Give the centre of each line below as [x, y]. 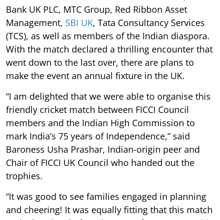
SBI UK [79, 22]
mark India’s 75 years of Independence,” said [98, 136]
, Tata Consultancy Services [149, 22]
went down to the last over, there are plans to [100, 62]
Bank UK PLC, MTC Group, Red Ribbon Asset [96, 9]
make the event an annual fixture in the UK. [95, 75]
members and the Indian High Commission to [100, 123]
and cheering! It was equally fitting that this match [109, 209]
